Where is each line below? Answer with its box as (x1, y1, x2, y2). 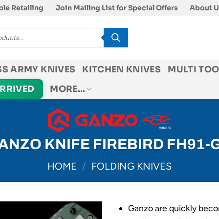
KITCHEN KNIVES (82, 64, 161, 75)
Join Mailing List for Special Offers (55, 3, 178, 12)
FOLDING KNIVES (91, 160, 172, 173)
